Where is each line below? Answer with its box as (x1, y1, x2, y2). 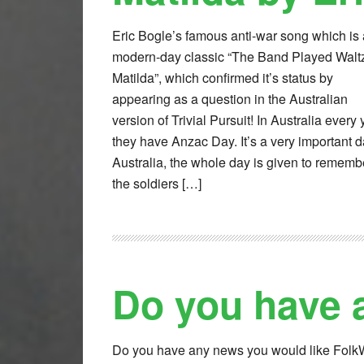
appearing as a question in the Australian (112, 89, 348, 109)
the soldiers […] (112, 174, 201, 193)
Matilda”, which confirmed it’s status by (112, 68, 333, 88)
